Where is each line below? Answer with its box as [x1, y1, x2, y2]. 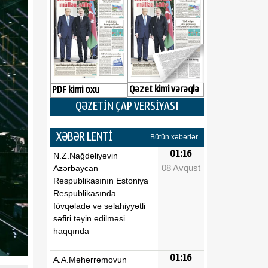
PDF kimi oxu [52, 85, 99, 95]
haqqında [53, 226, 89, 236]
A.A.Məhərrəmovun [53, 254, 127, 264]
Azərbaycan [53, 163, 98, 173]
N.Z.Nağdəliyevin [53, 150, 118, 160]
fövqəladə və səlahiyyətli [53, 200, 145, 211]
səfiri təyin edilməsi [53, 213, 125, 223]
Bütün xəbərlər [150, 133, 198, 142]
